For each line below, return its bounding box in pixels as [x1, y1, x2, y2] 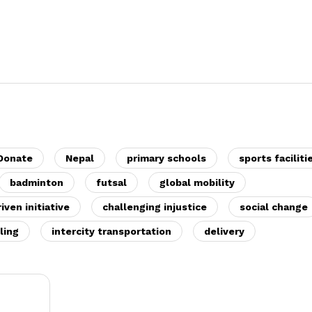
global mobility [159, 176, 235, 188]
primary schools [127, 152, 206, 164]
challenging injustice [102, 201, 207, 212]
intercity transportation [52, 225, 171, 237]
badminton [10, 176, 63, 188]
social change [240, 201, 308, 212]
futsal [96, 176, 127, 188]
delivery [204, 225, 244, 237]
